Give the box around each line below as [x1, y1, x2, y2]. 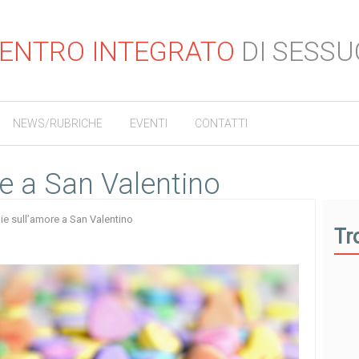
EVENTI [130, 117, 167, 130]
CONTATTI [195, 117, 248, 130]
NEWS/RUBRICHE [13, 117, 103, 130]
